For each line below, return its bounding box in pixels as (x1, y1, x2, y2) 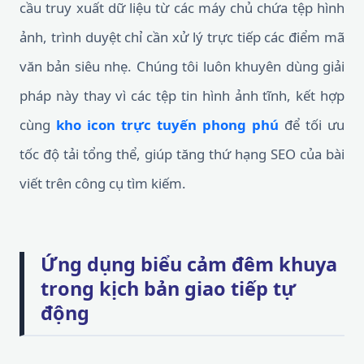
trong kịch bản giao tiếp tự (41, 275, 296, 301)
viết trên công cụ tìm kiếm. (19, 174, 186, 193)
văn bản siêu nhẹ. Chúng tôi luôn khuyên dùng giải (19, 57, 344, 76)
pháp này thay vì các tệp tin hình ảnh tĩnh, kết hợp (19, 86, 344, 105)
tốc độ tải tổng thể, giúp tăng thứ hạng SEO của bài (19, 145, 344, 163)
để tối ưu (279, 115, 344, 134)
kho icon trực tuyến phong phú (56, 115, 279, 134)
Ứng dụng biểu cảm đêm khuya (41, 251, 337, 277)
